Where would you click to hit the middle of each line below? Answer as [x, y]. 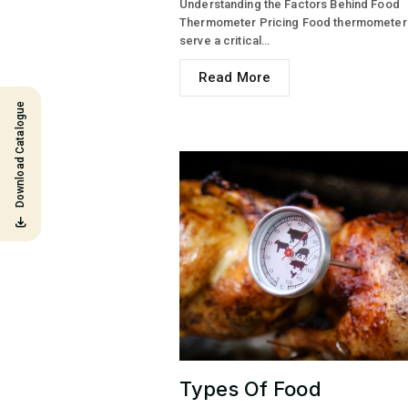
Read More [235, 77]
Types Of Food [250, 388]
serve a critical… [225, 40]
